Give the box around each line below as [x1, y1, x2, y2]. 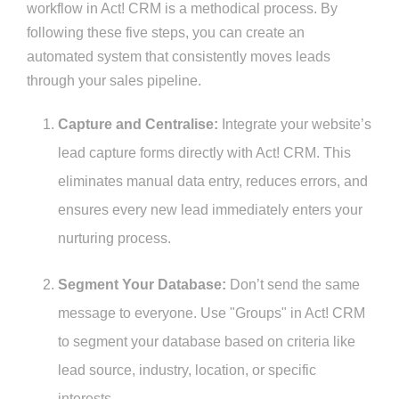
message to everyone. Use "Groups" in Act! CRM [58, 305, 365, 322]
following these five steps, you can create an [27, 25, 305, 41]
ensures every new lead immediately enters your [58, 202, 362, 218]
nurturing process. [58, 231, 171, 247]
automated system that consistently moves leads [27, 49, 330, 65]
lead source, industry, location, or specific [58, 362, 316, 379]
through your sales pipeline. [27, 73, 201, 89]
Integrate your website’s [218, 117, 371, 133]
